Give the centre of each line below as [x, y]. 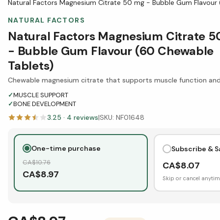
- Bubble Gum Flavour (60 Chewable [111, 51]
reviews [85, 117]
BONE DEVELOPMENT [45, 104]
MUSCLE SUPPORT [41, 95]
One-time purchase [66, 148]
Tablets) [31, 65]
